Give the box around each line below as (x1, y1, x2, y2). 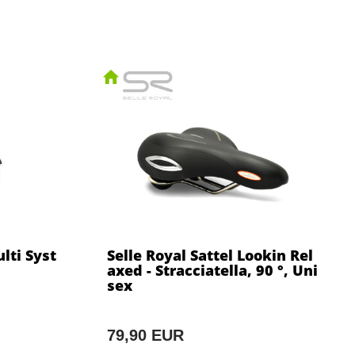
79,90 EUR (106, 326, 184, 345)
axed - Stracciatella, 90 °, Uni (106, 261, 318, 281)
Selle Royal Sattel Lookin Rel (106, 246, 313, 265)
